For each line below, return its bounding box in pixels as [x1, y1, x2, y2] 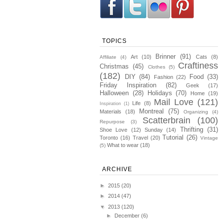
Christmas [100, 63, 129, 71]
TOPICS [102, 37, 127, 45]
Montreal [139, 108, 164, 115]
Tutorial [162, 134, 184, 142]
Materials [100, 109, 121, 115]
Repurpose [100, 119, 125, 125]
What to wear [107, 142, 139, 148]
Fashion [153, 74, 173, 80]
